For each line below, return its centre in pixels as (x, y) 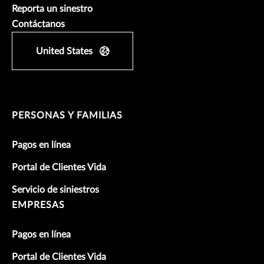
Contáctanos (38, 24)
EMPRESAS (38, 205)
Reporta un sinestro (52, 9)
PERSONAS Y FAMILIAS (67, 116)
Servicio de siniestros (55, 190)
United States (64, 52)
